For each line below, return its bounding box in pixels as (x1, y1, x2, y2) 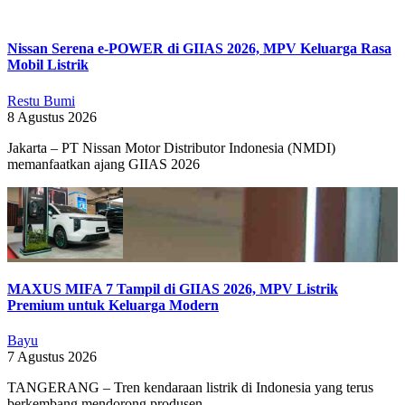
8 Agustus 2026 (7, 108, 97, 125)
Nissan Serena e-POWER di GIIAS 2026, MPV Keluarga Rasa (7, 41, 391, 57)
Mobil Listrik (7, 57, 89, 73)
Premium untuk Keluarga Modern (7, 297, 219, 314)
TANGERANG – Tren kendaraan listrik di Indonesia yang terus (7, 380, 373, 396)
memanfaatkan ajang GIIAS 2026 (7, 155, 200, 172)
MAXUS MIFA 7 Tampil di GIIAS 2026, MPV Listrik (7, 281, 338, 297)
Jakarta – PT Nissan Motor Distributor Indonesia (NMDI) (7, 139, 335, 155)
